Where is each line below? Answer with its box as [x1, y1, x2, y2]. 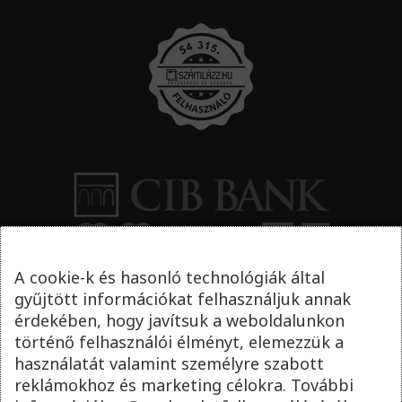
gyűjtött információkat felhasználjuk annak [14, 288, 351, 310]
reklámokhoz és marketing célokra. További [14, 374, 354, 396]
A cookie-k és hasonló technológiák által [14, 267, 325, 288]
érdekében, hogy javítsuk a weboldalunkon [14, 310, 345, 331]
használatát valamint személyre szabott [14, 353, 324, 374]
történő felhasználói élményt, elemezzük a [14, 331, 344, 353]
